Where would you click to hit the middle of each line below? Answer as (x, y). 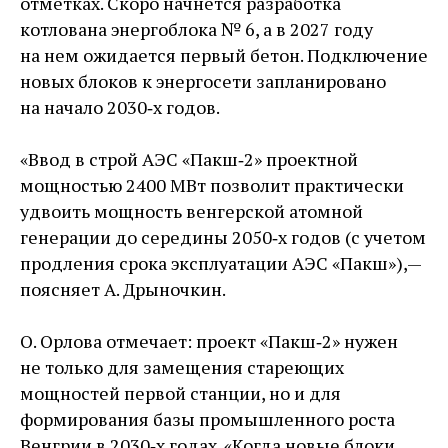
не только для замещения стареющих (182, 367)
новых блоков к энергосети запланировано (203, 81)
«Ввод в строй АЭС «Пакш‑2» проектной (189, 159)
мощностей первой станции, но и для (180, 393)
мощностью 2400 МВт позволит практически (212, 185)
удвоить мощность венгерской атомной (191, 211)
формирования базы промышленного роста (207, 419)
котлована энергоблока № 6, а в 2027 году (196, 29)
